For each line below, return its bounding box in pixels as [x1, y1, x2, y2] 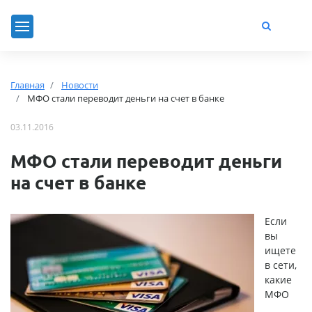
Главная [10, 78, 45, 91]
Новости [61, 78, 98, 91]
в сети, [265, 258, 297, 272]
